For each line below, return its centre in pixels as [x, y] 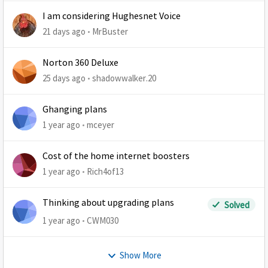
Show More [140, 255]
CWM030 [103, 220]
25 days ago [64, 78]
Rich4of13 [105, 171]
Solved [237, 205]
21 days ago [64, 31]
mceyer [100, 125]
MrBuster [110, 31]
